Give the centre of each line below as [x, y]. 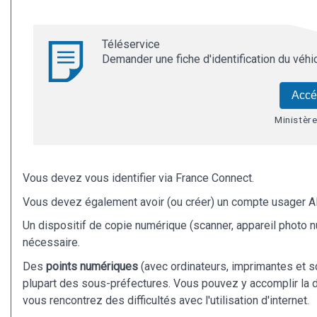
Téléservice [131, 45]
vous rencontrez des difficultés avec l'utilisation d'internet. [166, 300]
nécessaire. [51, 243]
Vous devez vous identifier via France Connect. [138, 178]
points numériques [92, 266]
